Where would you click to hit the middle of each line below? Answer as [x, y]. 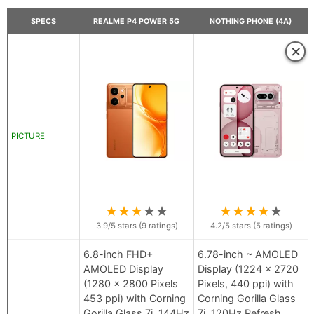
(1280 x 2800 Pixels [131, 284]
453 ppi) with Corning [135, 299]
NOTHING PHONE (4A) [251, 22]
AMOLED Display [123, 269]
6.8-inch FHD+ [118, 254]
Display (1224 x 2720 [248, 269]
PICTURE [28, 136]
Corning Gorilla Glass [247, 299]
